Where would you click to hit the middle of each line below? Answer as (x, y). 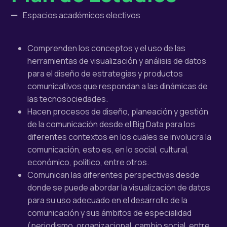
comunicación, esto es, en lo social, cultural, (108, 150)
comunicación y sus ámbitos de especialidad (109, 213)
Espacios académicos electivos (81, 15)
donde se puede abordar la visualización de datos (119, 188)
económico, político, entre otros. (89, 162)
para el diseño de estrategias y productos (105, 74)
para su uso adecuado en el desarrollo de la (107, 200)
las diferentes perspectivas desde (135, 175)
